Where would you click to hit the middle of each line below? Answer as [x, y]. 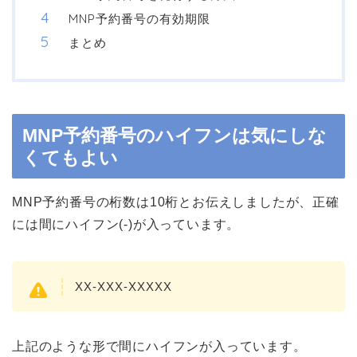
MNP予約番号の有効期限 [139, 19]
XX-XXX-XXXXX [124, 286]
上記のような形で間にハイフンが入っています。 [159, 347]
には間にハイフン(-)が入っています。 [126, 225]
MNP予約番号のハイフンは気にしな [175, 136]
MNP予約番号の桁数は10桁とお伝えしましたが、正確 [176, 202]
